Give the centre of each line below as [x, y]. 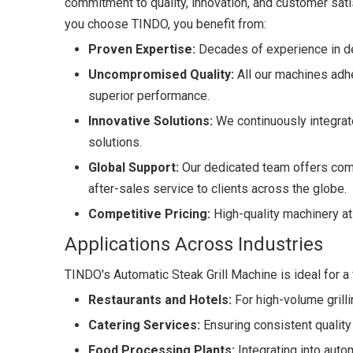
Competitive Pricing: [149, 214]
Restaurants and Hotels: [160, 300]
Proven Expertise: [142, 49]
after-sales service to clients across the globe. [217, 189]
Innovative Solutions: [150, 121]
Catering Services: [144, 325]
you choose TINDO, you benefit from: [165, 24]
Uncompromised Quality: [161, 74]
